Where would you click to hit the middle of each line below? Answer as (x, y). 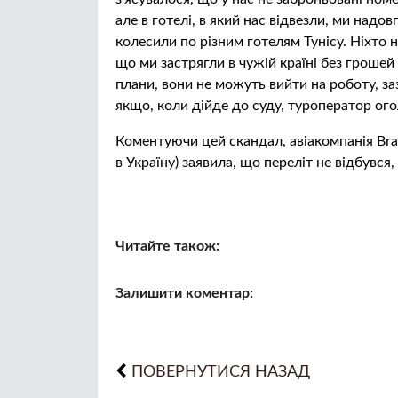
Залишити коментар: (184, 293)
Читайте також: (167, 246)
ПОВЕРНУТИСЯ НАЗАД (221, 372)
